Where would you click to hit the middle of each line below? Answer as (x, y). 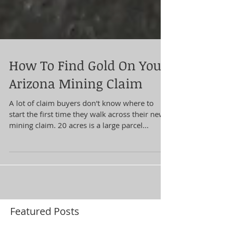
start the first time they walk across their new (87, 139)
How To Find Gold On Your (88, 91)
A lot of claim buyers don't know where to (81, 128)
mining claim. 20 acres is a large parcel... (79, 150)
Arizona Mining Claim (76, 109)
